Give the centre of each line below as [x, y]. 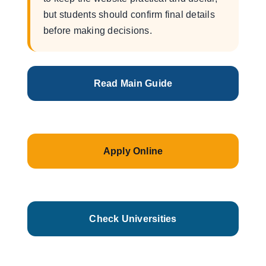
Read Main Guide [133, 83]
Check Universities [133, 219]
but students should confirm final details [129, 15]
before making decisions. [98, 31]
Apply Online [133, 151]
